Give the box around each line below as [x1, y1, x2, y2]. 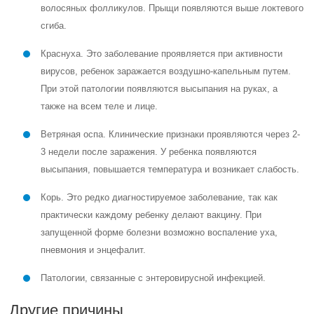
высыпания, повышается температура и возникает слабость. [41, 164, 300, 175]
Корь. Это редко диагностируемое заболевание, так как [41, 192, 278, 203]
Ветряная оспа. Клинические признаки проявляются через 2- [41, 129, 301, 139]
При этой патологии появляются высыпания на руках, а [41, 83, 278, 94]
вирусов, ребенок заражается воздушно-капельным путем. [41, 66, 292, 76]
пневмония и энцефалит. [41, 245, 146, 255]
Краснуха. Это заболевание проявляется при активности [41, 48, 283, 59]
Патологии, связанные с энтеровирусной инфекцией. [41, 273, 266, 283]
